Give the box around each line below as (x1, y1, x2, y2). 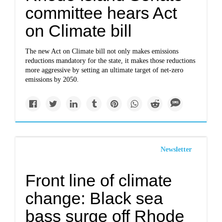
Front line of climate (25, 171, 172, 190)
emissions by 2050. (25, 76, 79, 83)
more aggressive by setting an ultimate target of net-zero (25, 66, 184, 74)
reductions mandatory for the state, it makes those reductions (25, 57, 196, 64)
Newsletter (160, 146, 192, 153)
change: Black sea (25, 189, 164, 208)
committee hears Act (25, 3, 177, 22)
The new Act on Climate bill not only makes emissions (25, 48, 179, 55)
